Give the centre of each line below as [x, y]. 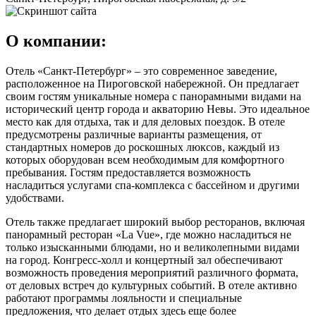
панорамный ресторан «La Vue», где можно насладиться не [148, 234]
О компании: [56, 41]
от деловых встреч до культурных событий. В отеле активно [151, 285]
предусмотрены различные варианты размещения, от [134, 134]
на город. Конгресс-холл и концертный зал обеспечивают [144, 260]
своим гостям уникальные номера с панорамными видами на [153, 96]
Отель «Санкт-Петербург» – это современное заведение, [141, 71]
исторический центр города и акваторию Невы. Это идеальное [158, 109]
